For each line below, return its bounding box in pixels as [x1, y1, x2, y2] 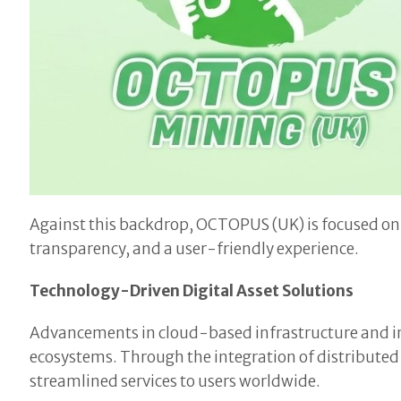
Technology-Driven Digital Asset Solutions [30, 280, 354, 301]
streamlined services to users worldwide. [30, 371, 321, 391]
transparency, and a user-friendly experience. [30, 238, 360, 259]
